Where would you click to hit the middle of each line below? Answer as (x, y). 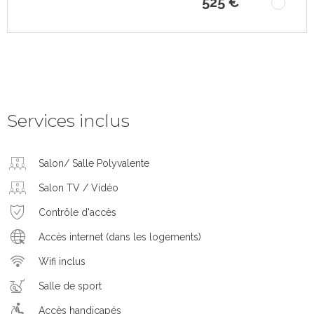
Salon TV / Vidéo (78, 187)
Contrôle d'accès (77, 212)
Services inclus (68, 121)
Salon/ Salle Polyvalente (94, 163)
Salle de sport (70, 286)
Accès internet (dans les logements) (120, 237)
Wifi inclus (62, 261)
